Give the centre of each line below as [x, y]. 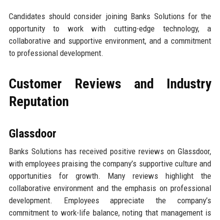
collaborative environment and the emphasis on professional [110, 188]
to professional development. [56, 53]
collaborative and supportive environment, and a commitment [110, 41]
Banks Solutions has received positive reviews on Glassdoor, [110, 151]
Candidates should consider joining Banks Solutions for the [110, 16]
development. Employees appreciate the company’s [110, 200]
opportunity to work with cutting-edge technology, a [110, 28]
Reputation [39, 101]
